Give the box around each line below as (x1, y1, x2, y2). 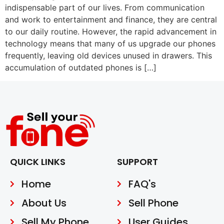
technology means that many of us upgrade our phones (5, 38, 215, 49)
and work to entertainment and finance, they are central (5, 14, 217, 25)
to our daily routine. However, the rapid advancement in (5, 26, 216, 37)
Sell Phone (128, 196, 178, 210)
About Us (21, 196, 66, 210)
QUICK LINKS (10, 155, 65, 168)
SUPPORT (117, 155, 158, 168)
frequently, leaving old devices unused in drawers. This (5, 50, 212, 61)
